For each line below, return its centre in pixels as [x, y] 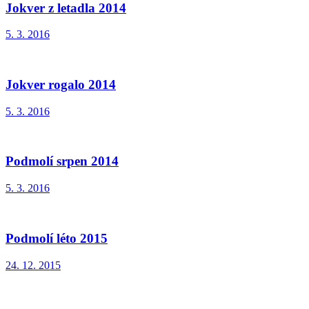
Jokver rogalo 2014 [61, 85]
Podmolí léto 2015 [57, 238]
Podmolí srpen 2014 [62, 161]
